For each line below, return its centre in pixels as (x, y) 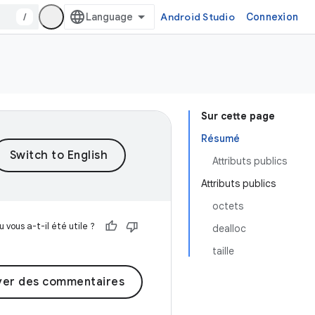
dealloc (229, 229)
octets (228, 206)
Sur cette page (238, 116)
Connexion (272, 17)
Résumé (220, 139)
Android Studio (198, 17)
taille (223, 251)
